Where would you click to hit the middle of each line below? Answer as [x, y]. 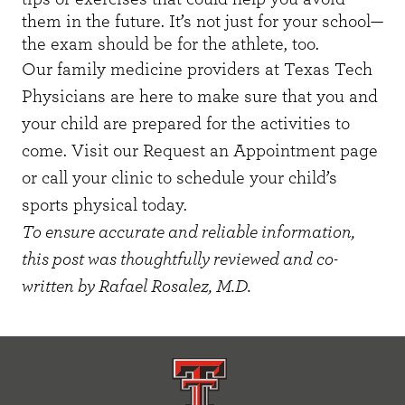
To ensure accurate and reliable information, [188, 233]
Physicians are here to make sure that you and [200, 97]
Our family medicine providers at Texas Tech [197, 70]
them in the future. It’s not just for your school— [202, 22]
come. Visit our [82, 151]
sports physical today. [107, 206]
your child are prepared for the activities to [186, 124]
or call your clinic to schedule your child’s [179, 179]
